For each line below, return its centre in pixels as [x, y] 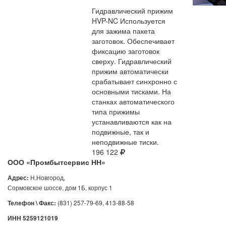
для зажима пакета [123, 31]
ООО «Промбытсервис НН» [56, 162]
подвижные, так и [121, 132]
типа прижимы [116, 111]
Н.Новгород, [47, 177]
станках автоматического [133, 101]
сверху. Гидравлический [132, 61]
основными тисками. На [131, 91]
